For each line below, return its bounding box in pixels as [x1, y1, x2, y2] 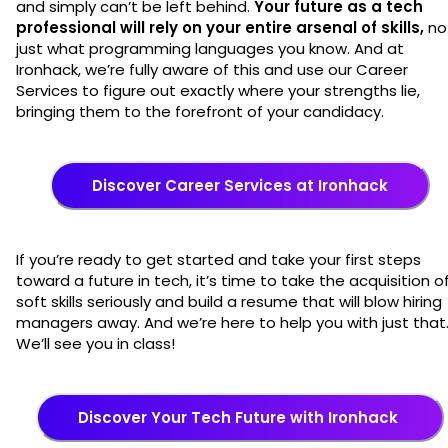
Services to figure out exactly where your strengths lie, [16, 79, 420, 101]
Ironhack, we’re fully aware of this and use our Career [16, 58, 408, 80]
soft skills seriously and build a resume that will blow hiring [16, 290, 442, 312]
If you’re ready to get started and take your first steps [16, 248, 421, 270]
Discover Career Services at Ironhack [92, 174, 388, 196]
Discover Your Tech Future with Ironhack [78, 406, 402, 428]
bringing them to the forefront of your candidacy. [16, 100, 388, 122]
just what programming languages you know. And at [16, 37, 404, 59]
